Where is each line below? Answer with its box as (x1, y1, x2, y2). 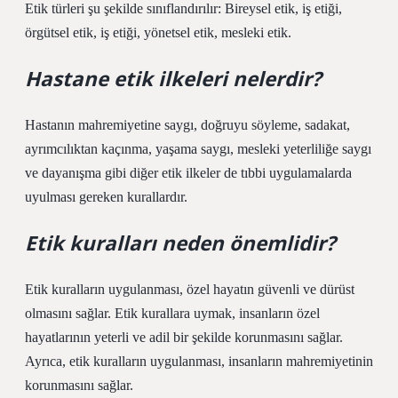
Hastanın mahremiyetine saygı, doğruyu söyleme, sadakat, (25, 117, 350, 132)
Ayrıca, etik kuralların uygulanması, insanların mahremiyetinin (25, 354, 373, 369)
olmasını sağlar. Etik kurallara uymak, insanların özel (25, 306, 320, 321)
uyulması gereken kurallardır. (25, 189, 187, 204)
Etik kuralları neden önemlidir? (25, 229, 336, 257)
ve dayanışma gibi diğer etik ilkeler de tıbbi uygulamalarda (25, 165, 352, 180)
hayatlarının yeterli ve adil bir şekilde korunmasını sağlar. (25, 330, 343, 345)
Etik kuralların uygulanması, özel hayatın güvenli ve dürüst (25, 282, 354, 297)
